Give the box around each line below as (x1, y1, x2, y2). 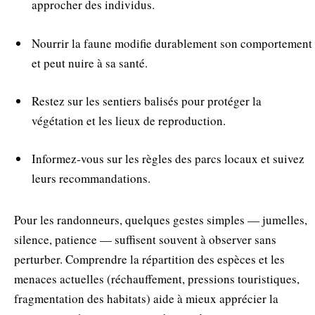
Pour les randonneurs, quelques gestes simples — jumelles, (14, 211, 307, 228)
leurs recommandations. (32, 169, 150, 186)
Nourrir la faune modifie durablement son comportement (32, 34, 312, 51)
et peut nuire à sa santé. (32, 54, 148, 71)
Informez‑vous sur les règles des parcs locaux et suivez (32, 150, 304, 167)
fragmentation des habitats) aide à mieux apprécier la (14, 290, 278, 307)
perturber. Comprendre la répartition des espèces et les (14, 250, 285, 267)
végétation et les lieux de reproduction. (32, 112, 226, 129)
